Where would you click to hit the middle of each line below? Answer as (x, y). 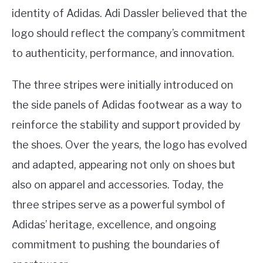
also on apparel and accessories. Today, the (118, 184)
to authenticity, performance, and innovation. (123, 53)
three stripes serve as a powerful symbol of (119, 204)
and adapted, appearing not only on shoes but (124, 164)
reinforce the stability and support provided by (126, 124)
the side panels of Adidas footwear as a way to (127, 104)
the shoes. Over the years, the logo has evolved (129, 144)
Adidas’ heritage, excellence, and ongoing (114, 224)
